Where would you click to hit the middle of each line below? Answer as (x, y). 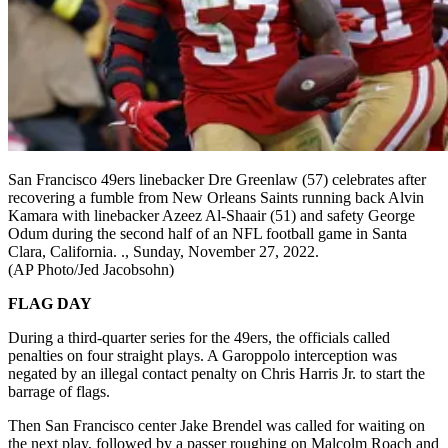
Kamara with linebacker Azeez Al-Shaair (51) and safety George (211, 215)
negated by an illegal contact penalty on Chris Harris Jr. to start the (216, 373)
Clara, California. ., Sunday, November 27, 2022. (163, 251)
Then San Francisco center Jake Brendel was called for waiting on (216, 425)
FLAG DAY (50, 303)
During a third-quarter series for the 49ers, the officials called (199, 337)
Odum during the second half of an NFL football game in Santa (207, 233)
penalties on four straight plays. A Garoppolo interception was (202, 355)
